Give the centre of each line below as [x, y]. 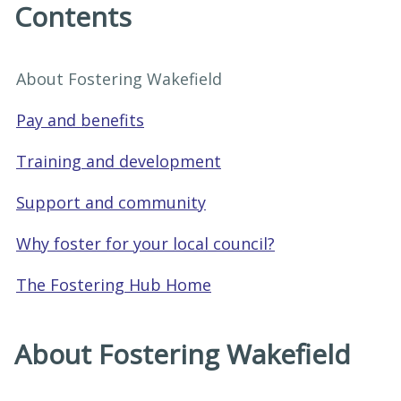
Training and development [119, 161]
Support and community [111, 202]
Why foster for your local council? [145, 243]
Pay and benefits [80, 120]
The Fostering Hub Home [114, 285]
